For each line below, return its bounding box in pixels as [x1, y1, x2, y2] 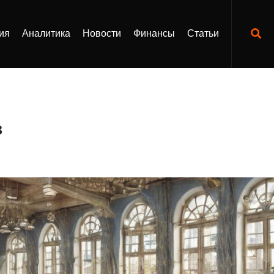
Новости [83, 28, 121, 39]
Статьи [187, 28, 219, 39]
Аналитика [22, 28, 70, 39]
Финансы [133, 28, 175, 39]
